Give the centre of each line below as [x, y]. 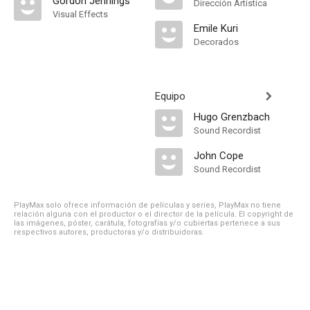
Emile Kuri [216, 28]
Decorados [216, 42]
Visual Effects [80, 14]
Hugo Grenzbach [232, 117]
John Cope [219, 156]
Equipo [170, 96]
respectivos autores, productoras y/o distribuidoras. [109, 232]
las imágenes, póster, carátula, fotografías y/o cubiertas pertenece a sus [147, 223]
